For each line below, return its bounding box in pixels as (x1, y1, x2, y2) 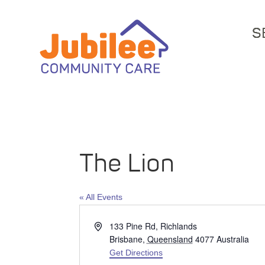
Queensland (147, 233, 193, 245)
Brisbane (109, 233, 143, 245)
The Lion (79, 151, 175, 177)
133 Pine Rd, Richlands (109, 220, 197, 232)
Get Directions (109, 248, 163, 258)
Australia (216, 233, 249, 245)
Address (93, 219, 125, 232)
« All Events (79, 192, 123, 202)
